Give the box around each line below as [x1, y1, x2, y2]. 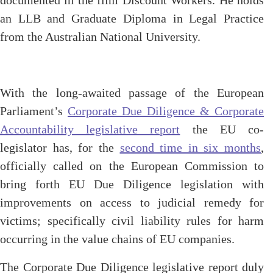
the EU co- [180, 122, 264, 136]
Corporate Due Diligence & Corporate [68, 104, 264, 118]
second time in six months [119, 141, 261, 154]
